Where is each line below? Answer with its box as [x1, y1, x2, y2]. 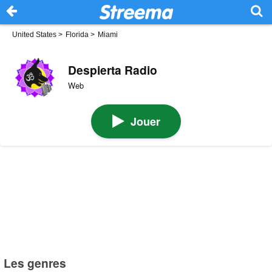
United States [12, 30, 56, 39]
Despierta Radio [67, 61, 157, 78]
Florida [66, 30, 89, 39]
